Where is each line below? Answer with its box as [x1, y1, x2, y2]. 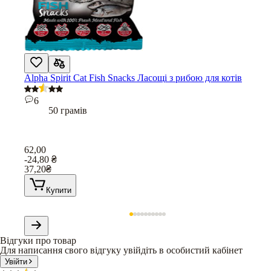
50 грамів [48, 105, 87, 116]
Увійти [5, 256, 27, 266]
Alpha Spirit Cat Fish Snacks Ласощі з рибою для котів [24, 72, 242, 83]
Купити [46, 185, 71, 195]
